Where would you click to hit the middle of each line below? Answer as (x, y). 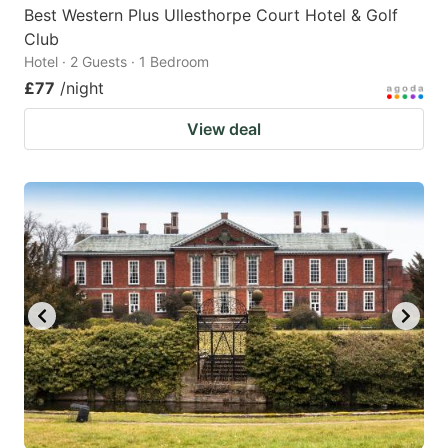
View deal (224, 129)
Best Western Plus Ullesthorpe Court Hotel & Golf (211, 15)
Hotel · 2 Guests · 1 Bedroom (116, 62)
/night (82, 88)
